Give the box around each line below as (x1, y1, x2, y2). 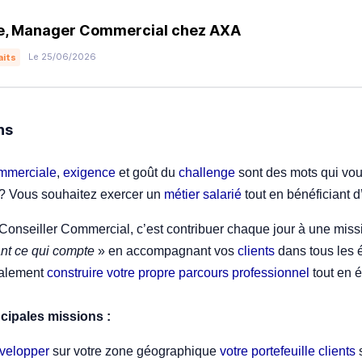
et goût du (116, 165, 179, 179)
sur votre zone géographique (49, 343, 217, 358)
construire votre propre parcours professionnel (47, 265, 313, 280)
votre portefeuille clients (217, 343, 359, 358)
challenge (179, 165, 235, 179)
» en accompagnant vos (98, 243, 238, 258)
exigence (63, 165, 116, 179)
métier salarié (164, 187, 242, 201)
